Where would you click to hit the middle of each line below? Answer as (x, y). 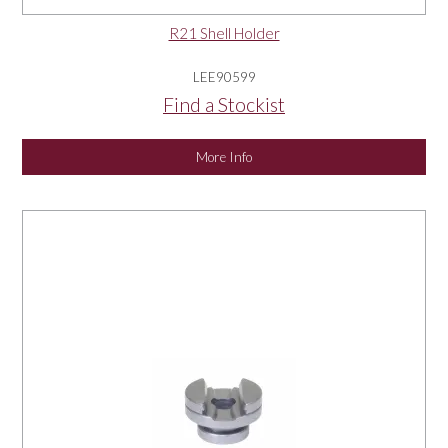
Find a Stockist (224, 104)
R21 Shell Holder (224, 32)
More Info (224, 156)
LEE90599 (224, 76)
